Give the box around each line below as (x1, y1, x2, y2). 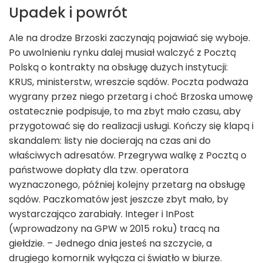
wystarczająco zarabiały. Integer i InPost (9, 207, 194, 221)
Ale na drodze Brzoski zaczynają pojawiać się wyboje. (9, 31, 250, 45)
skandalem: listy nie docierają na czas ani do (9, 134, 211, 148)
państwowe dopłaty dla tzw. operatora (9, 163, 188, 177)
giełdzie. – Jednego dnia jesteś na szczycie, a (9, 237, 212, 251)
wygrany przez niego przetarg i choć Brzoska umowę (9, 90, 253, 104)
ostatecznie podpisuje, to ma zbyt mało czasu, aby (9, 104, 241, 119)
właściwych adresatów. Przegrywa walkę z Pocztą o (9, 149, 247, 163)
